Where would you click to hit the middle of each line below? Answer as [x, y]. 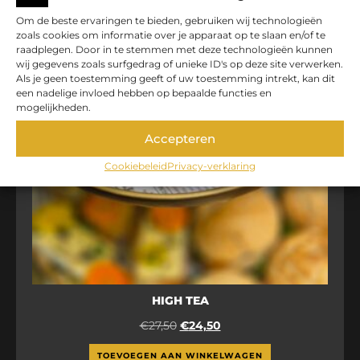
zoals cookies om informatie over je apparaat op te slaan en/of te [171, 35]
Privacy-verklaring [211, 166]
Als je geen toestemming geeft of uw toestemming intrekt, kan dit [176, 78]
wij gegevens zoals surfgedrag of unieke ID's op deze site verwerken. [180, 64]
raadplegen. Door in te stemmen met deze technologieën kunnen [174, 49]
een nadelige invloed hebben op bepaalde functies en [144, 93]
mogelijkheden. [53, 107]
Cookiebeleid [136, 166]
